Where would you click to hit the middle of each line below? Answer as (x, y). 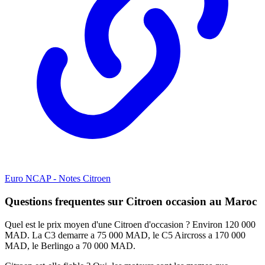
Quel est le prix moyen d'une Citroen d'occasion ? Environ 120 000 (130, 224)
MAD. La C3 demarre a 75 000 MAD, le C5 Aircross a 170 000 (125, 235)
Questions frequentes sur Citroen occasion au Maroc (131, 201)
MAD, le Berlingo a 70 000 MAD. (70, 245)
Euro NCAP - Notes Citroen (58, 179)
